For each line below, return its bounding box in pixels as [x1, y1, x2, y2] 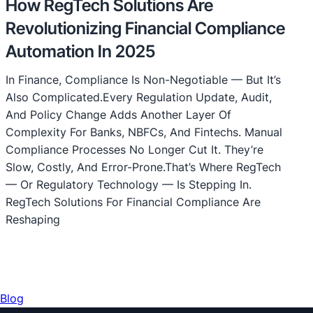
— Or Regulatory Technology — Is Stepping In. [6, 177, 252, 191]
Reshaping [6, 212, 60, 226]
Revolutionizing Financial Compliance [6, 18, 285, 38]
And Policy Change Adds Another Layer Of [6, 108, 231, 122]
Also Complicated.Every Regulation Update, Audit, [6, 90, 272, 104]
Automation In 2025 [6, 41, 155, 61]
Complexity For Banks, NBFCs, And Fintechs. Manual [6, 125, 282, 139]
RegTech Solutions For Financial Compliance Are [6, 195, 261, 209]
